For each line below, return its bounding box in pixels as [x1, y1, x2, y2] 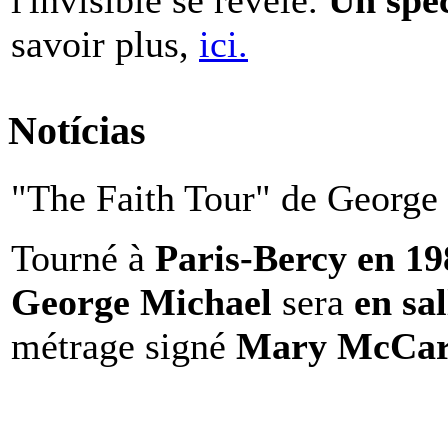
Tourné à [11, 237, 155, 280]
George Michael [11, 281, 272, 324]
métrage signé [11, 325, 236, 368]
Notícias [8, 108, 146, 154]
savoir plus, [11, 22, 199, 65]
